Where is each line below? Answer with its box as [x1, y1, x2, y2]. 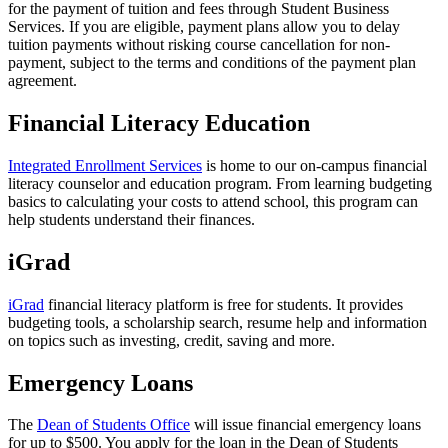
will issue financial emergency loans [190, 416, 421, 434]
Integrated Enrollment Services [8, 156, 202, 174]
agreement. [8, 72, 77, 90]
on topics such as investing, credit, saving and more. [8, 331, 335, 349]
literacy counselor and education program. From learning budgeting [8, 174, 432, 192]
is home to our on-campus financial [202, 156, 427, 174]
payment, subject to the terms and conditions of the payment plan [8, 54, 416, 72]
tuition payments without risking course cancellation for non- [8, 36, 390, 54]
